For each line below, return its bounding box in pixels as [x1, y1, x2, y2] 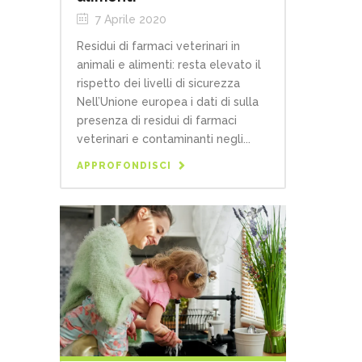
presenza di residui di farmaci [77, 113, 237, 127]
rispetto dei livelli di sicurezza [77, 76, 240, 90]
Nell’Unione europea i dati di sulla [77, 95, 259, 108]
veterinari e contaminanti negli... [77, 132, 250, 145]
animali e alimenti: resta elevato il [77, 57, 261, 71]
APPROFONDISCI [77, 159, 171, 171]
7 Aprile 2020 [92, 12, 166, 26]
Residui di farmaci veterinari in [77, 39, 240, 53]
